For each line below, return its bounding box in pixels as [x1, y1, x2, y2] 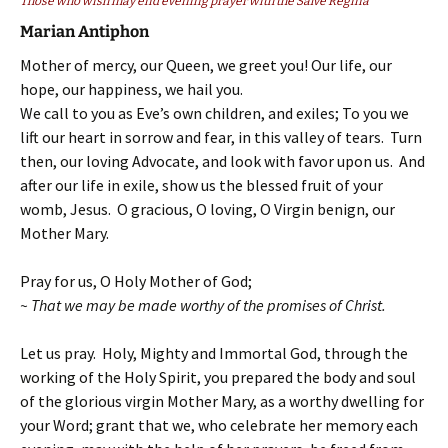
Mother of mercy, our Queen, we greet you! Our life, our [20, 55, 392, 76]
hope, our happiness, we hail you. [20, 79, 243, 100]
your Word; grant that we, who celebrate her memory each [20, 415, 418, 436]
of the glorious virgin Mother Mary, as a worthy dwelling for [20, 391, 424, 412]
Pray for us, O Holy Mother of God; [20, 271, 252, 292]
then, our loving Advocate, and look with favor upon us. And [20, 151, 425, 172]
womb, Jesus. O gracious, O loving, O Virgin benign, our [20, 199, 395, 220]
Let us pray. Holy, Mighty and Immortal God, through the [20, 343, 408, 364]
